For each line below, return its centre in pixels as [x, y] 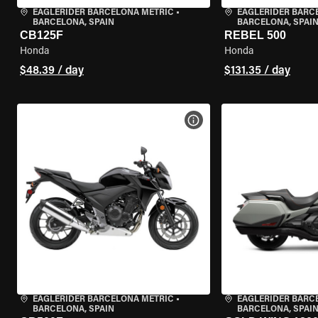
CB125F [42, 35]
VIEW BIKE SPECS [237, 120]
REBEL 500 [255, 35]
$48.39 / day [52, 71]
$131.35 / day [257, 71]
